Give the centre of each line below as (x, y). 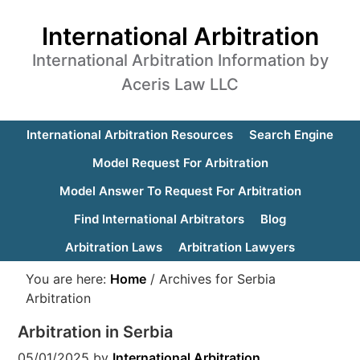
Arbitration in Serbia (96, 332)
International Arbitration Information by (180, 60)
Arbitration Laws (114, 247)
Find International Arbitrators (159, 219)
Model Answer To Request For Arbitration (180, 191)
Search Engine (291, 135)
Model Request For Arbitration (180, 163)
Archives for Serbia (216, 279)
